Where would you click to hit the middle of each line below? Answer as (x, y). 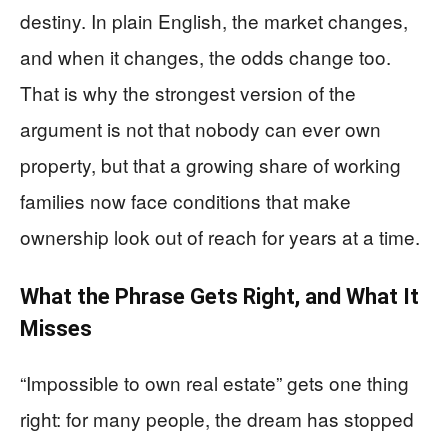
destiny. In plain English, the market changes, (214, 20)
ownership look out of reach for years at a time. (220, 236)
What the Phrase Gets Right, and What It (219, 296)
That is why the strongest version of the (188, 92)
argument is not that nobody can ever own (200, 128)
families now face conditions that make (185, 200)
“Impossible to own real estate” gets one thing (214, 382)
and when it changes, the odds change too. (205, 56)
